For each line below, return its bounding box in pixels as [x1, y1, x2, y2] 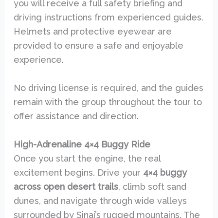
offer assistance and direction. [13, 111, 139, 122]
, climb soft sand [118, 181, 186, 192]
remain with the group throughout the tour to [13, 97, 202, 108]
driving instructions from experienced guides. [13, 12, 203, 23]
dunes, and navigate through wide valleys [13, 195, 187, 206]
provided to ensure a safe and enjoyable [13, 40, 183, 51]
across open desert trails [13, 181, 118, 192]
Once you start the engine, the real [13, 153, 161, 163]
